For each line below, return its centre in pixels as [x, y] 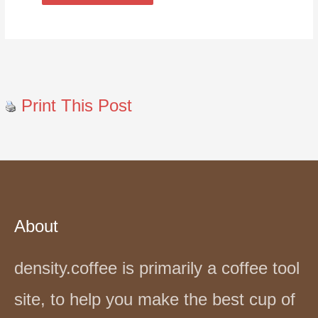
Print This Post [77, 105]
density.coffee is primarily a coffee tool [157, 268]
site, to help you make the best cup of [155, 300]
